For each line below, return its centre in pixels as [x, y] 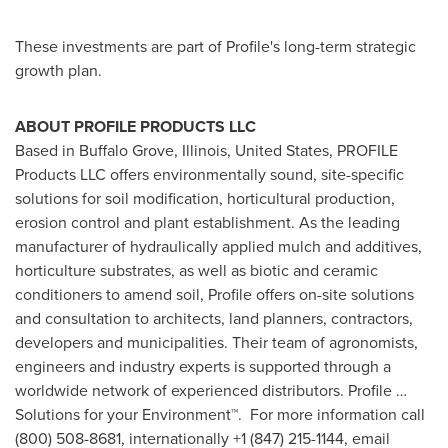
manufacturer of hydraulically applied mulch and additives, [218, 246]
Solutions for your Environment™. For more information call [220, 414]
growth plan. [58, 70]
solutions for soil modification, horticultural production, [205, 198]
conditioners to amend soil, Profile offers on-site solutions [214, 294]
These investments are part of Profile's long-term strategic [215, 46]
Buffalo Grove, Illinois [153, 150]
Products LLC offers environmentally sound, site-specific [209, 174]
